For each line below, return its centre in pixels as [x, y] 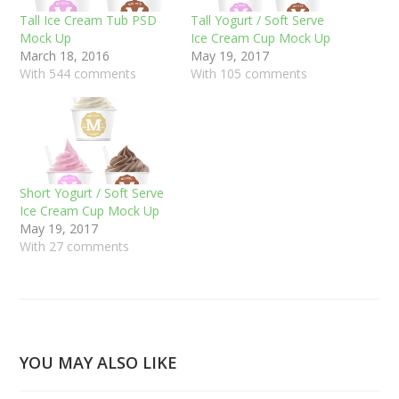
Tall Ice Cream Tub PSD [89, 20]
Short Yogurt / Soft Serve [92, 192]
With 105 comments [249, 73]
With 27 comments [75, 246]
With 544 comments [78, 73]
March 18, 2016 [65, 55]
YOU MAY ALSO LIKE [99, 362]
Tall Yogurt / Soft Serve [257, 20]
